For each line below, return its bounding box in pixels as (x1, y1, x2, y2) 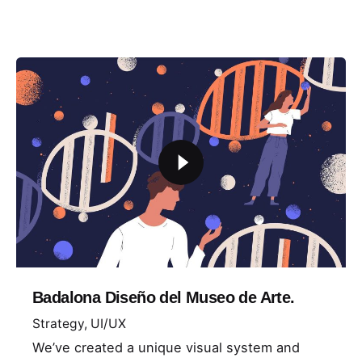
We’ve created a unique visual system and (32, 339, 300, 356)
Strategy (32, 315, 84, 331)
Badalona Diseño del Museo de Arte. (32, 288, 295, 307)
